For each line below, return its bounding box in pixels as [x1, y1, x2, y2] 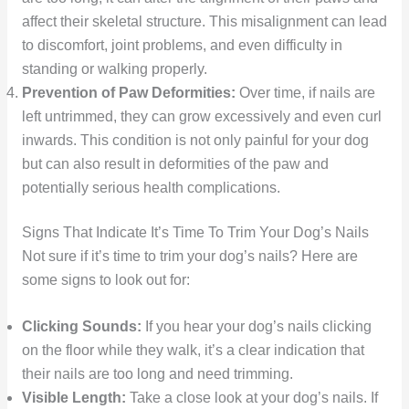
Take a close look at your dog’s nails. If [125, 389, 378, 405]
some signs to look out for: [21, 271, 190, 288]
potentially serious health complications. [21, 179, 280, 195]
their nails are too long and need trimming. [21, 365, 293, 382]
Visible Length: [21, 389, 126, 405]
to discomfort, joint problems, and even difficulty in [21, 37, 342, 53]
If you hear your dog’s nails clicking [141, 318, 372, 334]
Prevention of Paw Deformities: [21, 84, 236, 100]
